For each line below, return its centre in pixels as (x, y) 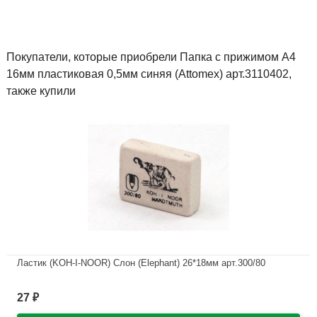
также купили (41, 91)
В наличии (52, 288)
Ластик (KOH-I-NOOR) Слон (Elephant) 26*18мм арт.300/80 (141, 263)
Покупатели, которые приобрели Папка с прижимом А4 (151, 57)
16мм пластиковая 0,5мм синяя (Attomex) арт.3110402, (149, 74)
